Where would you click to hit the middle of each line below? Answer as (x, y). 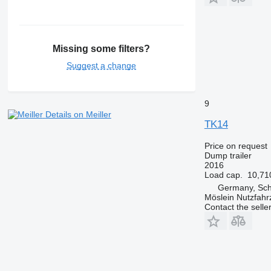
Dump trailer (228, 155)
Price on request (236, 145)
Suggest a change (102, 66)
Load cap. (223, 175)
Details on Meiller (78, 115)
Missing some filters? (102, 49)
